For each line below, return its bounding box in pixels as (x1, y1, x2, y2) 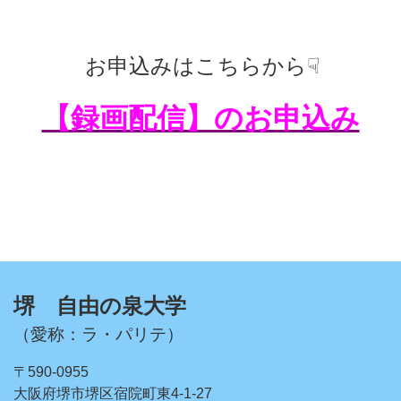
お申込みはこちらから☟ (84, 53, 320, 78)
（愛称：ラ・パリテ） (13, 324, 183, 344)
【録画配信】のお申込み (41, 101, 360, 134)
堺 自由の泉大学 (13, 293, 186, 318)
